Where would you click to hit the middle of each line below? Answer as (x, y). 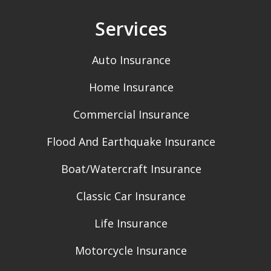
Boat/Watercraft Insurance (131, 169)
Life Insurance (131, 224)
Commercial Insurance (131, 115)
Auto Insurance (131, 60)
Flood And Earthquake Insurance (131, 142)
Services (131, 29)
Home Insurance (131, 87)
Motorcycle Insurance (131, 251)
